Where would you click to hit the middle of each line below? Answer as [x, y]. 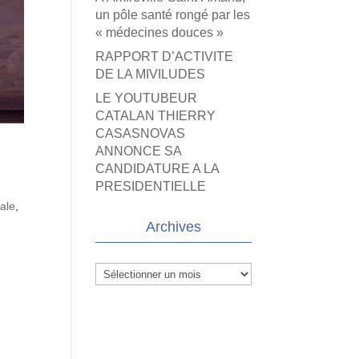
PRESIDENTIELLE [151, 186]
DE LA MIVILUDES [151, 74]
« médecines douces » [160, 32]
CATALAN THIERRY [156, 116]
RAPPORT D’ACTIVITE [165, 56]
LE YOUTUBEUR [147, 98]
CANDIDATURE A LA [157, 169]
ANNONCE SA [139, 151]
